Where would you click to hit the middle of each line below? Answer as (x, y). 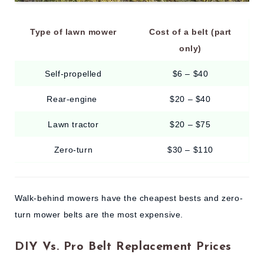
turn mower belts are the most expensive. (99, 214)
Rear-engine (73, 99)
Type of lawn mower (73, 32)
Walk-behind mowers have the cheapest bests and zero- (129, 198)
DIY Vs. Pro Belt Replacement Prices (123, 247)
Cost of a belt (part (190, 32)
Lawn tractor (73, 125)
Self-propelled (73, 74)
